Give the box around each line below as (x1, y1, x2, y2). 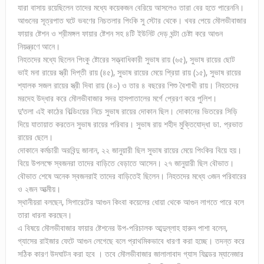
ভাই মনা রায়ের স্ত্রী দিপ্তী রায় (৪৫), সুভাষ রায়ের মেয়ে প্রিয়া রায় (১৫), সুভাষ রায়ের (17, 66, 241, 78)
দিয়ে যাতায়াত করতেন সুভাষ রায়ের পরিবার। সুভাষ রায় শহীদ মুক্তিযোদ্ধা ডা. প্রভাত (17, 118, 243, 130)
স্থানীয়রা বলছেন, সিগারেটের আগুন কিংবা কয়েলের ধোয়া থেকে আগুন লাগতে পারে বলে (17, 196, 244, 207)
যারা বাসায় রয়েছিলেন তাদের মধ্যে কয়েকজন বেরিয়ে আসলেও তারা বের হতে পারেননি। (17, 1, 244, 13)
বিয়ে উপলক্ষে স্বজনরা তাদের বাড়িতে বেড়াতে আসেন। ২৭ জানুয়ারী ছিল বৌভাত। (17, 157, 234, 169)
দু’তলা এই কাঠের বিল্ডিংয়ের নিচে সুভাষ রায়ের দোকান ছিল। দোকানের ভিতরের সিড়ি (17, 105, 237, 117)
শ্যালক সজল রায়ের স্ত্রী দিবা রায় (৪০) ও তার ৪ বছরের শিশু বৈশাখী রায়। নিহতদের (17, 79, 239, 91)
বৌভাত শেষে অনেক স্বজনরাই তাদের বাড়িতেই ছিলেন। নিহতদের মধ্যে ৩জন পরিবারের (17, 170, 246, 181)
